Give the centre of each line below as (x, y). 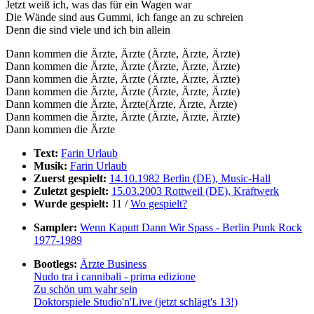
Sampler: (55, 227)
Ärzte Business (113, 264)
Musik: (50, 165)
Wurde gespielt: (71, 203)
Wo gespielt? (159, 203)
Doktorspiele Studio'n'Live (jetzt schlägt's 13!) (136, 301)
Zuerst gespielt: (70, 178)
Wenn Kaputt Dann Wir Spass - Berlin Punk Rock (191, 227)
